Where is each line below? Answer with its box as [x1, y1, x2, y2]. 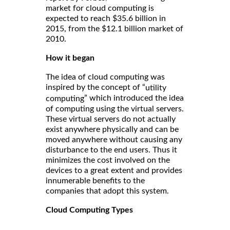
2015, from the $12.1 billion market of [46, 25, 183, 33]
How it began [46, 54, 94, 63]
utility [145, 84, 166, 92]
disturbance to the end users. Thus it [46, 146, 177, 155]
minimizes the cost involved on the [46, 156, 170, 165]
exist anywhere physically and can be [46, 125, 179, 134]
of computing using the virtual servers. [46, 105, 184, 113]
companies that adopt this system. [46, 187, 169, 196]
